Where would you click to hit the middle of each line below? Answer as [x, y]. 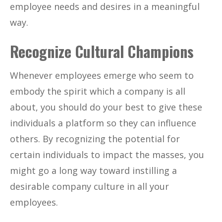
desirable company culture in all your [89, 186]
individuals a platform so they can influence [103, 123]
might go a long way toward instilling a [93, 170]
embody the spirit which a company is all [98, 91]
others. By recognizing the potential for [95, 139]
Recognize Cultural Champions [102, 51]
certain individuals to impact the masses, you [107, 154]
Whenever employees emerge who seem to [102, 75]
